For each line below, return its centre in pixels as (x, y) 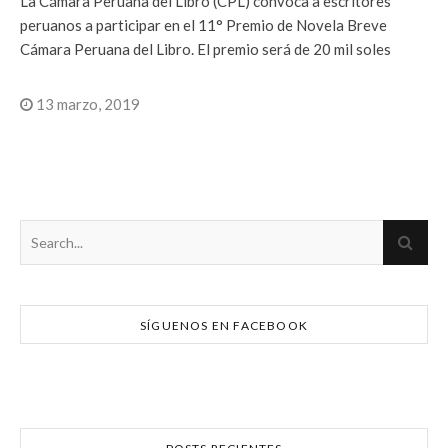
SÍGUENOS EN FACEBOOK (224, 325)
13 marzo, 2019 (86, 103)
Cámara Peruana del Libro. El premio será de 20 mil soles (205, 48)
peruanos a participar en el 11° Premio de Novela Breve (203, 24)
